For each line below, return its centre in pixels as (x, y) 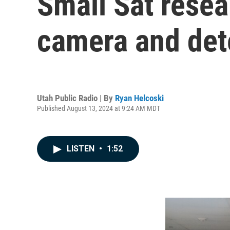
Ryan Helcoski (139, 98)
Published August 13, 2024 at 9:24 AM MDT (99, 108)
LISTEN (82, 149)
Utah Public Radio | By (76, 98)
